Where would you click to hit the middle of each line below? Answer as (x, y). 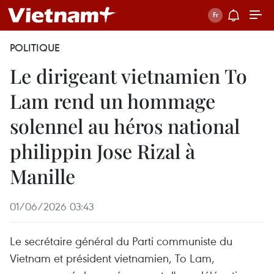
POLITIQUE (35, 48)
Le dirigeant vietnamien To (128, 76)
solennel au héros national (125, 126)
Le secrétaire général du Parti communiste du (121, 241)
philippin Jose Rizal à (102, 151)
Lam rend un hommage (113, 101)
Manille (43, 176)
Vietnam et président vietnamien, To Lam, (112, 258)
